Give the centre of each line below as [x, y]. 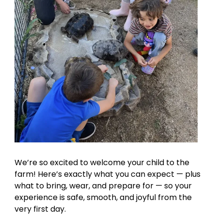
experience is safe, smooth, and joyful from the [103, 197]
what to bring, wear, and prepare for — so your [103, 186]
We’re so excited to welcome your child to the [102, 162]
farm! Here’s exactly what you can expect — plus [108, 174]
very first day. [40, 209]
